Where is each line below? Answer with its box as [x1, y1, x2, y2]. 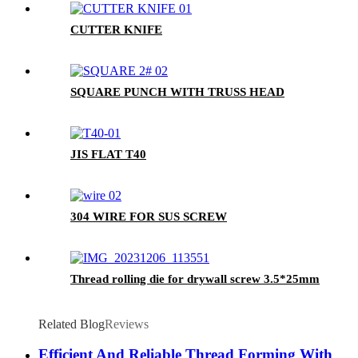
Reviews [105, 316, 149, 331]
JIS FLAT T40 [70, 147, 146, 161]
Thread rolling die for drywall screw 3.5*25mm [70, 272, 320, 285]
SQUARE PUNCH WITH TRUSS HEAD [70, 85, 284, 98]
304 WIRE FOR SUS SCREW [70, 209, 227, 223]
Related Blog [38, 316, 105, 331]
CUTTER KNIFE [70, 22, 162, 36]
